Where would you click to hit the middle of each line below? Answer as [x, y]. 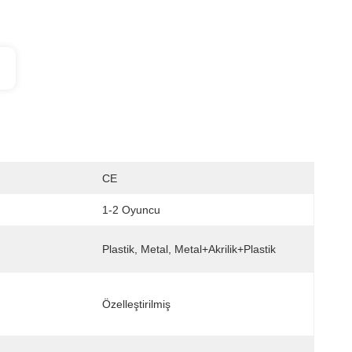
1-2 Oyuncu [131, 210]
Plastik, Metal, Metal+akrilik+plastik [189, 249]
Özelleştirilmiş [136, 304]
